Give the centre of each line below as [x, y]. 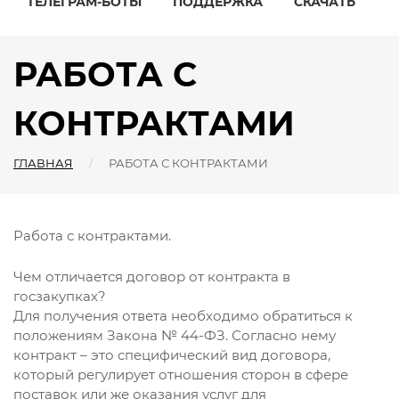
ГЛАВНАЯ [43, 163]
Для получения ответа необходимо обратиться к [183, 316]
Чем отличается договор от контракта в [152, 277]
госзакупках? [60, 296]
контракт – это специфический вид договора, [172, 355]
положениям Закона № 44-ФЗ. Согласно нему [175, 335]
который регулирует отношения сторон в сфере [181, 375]
